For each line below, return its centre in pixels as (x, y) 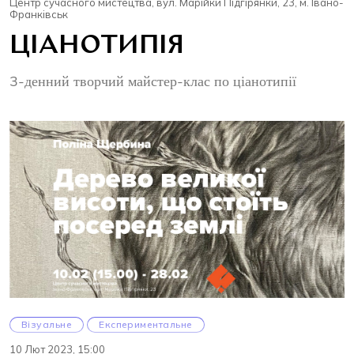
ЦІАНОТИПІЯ (97, 47)
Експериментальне (146, 325)
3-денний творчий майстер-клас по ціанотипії (153, 81)
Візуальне (47, 325)
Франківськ (39, 15)
